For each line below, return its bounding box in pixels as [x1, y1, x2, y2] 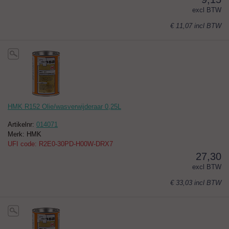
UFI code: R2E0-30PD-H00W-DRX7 [8, 140, 113, 148]
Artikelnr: [8, 121, 36, 129]
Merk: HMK [8, 130, 41, 139]
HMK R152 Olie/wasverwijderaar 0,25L [8, 103, 121, 111]
